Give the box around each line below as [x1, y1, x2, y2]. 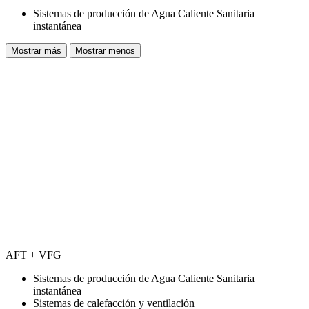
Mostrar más [11, 46, 61, 57]
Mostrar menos [75, 46, 135, 57]
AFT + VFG [6, 249, 61, 261]
